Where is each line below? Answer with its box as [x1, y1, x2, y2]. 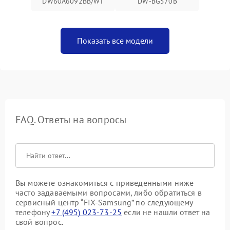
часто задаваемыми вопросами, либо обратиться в [15, 187, 202, 198]
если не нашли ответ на [122, 207, 210, 217]
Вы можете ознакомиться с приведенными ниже [15, 178, 194, 188]
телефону [15, 207, 52, 217]
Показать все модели [77, 35, 153, 46]
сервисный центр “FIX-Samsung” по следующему [15, 197, 193, 207]
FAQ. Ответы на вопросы [15, 113, 127, 126]
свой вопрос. [15, 217, 63, 227]
